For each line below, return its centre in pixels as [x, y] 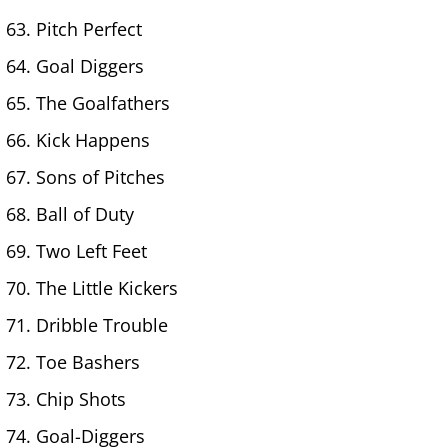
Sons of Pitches [100, 177]
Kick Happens [93, 140]
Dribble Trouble [102, 325]
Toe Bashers [88, 362]
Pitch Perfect [89, 29]
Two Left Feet [91, 251]
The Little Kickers [107, 288]
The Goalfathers [103, 103]
